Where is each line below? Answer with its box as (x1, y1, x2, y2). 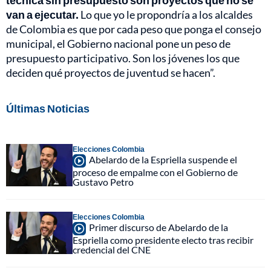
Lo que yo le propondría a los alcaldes (79, 7, 253, 21)
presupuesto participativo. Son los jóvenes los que (6, 51, 240, 65)
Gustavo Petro (73, 175, 134, 188)
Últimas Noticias (6, 101, 90, 115)
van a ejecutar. (6, 7, 79, 21)
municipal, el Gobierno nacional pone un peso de (6, 36, 230, 50)
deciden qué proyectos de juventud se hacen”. (6, 65, 215, 79)
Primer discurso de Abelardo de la (89, 221, 228, 233)
